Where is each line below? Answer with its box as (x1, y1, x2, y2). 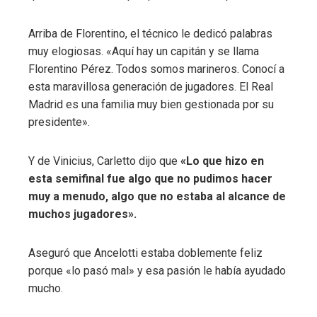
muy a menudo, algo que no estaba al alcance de (28, 189, 286, 203)
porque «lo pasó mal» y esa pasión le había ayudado (28, 263, 286, 277)
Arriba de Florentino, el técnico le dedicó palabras (28, 26, 272, 40)
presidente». (28, 115, 90, 129)
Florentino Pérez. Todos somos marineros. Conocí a (28, 62, 284, 76)
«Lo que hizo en (180, 154, 264, 168)
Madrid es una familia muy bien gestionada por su (28, 97, 274, 111)
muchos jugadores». (28, 207, 137, 221)
